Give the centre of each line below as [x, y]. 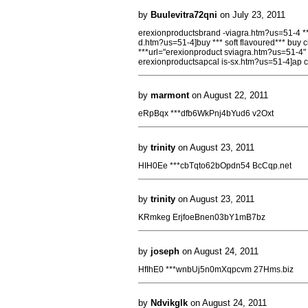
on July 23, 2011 [251, 14]
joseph [165, 251]
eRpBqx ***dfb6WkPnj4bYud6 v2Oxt [206, 113]
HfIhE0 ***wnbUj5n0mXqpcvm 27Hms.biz [216, 269]
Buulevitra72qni [184, 14]
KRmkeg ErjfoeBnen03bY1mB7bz [202, 217]
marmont [170, 95]
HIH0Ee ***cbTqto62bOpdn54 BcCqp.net [215, 165]
